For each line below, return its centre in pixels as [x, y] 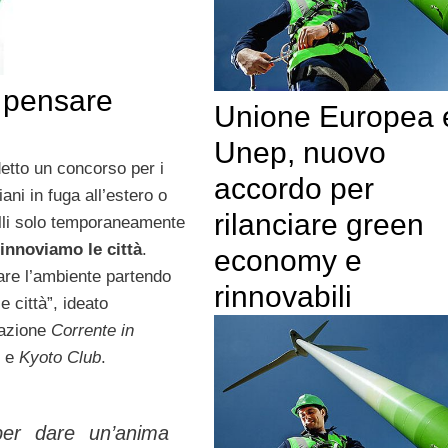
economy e [287, 260]
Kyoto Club [59, 357]
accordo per [293, 188]
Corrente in [92, 330]
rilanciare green [318, 224]
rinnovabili [282, 296]
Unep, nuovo [299, 152]
